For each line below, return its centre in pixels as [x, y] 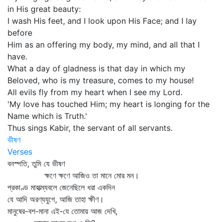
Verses [20, 152]
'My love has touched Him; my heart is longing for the [109, 104]
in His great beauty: [44, 9]
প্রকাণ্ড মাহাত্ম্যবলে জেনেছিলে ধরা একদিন [61, 187]
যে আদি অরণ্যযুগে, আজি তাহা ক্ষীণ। [56, 199]
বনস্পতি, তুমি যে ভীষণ [36, 164]
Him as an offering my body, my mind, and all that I [104, 45]
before [20, 33]
